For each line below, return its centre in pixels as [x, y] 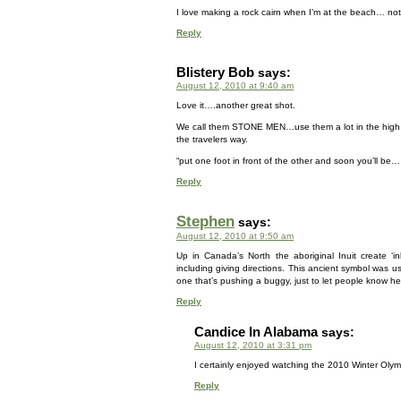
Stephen [205, 222]
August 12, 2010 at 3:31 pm [253, 345]
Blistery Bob [215, 72]
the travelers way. [212, 139]
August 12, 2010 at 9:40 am [235, 85]
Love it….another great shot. [236, 105]
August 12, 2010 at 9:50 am [235, 236]
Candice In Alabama [256, 332]
